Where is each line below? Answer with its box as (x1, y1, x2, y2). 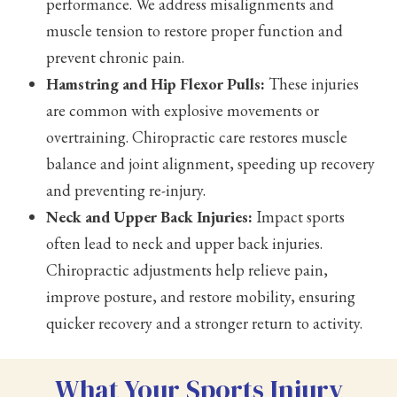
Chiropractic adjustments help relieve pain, (46, 259, 329, 280)
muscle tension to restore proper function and (46, 19, 344, 41)
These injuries (265, 73, 360, 94)
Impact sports (253, 206, 346, 227)
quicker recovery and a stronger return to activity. (46, 312, 363, 333)
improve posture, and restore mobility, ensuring (46, 285, 356, 307)
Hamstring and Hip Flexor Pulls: (46, 73, 266, 94)
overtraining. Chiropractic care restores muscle (46, 126, 348, 147)
